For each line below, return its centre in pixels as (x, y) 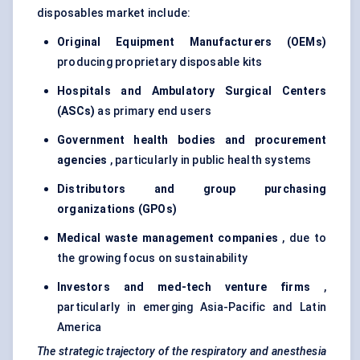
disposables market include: (114, 13)
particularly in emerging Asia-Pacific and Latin (192, 307)
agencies (82, 160)
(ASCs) (76, 111)
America (80, 327)
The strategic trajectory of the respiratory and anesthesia (182, 352)
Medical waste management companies (168, 238)
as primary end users (153, 111)
